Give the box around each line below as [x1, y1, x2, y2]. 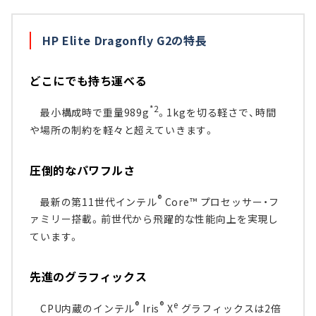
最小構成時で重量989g [30, 104, 150, 119]
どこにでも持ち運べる [30, 72, 147, 90]
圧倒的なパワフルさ [30, 161, 135, 178]
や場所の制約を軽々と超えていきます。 [30, 122, 216, 137]
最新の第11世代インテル [30, 194, 157, 209]
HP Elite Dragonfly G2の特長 [42, 32, 207, 49]
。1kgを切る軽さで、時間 [158, 104, 276, 119]
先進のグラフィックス [30, 268, 147, 286]
